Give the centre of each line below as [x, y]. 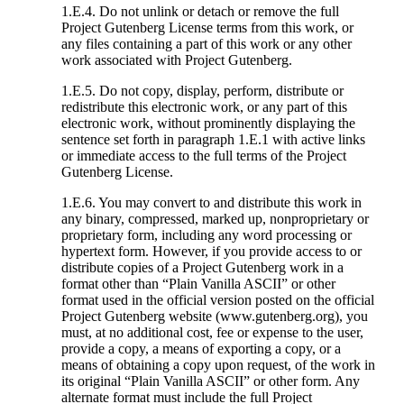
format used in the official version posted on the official [217, 300]
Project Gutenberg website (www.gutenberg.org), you [214, 317]
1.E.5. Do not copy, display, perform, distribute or [202, 91]
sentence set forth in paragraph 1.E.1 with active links [213, 140]
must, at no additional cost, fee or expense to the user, [212, 333]
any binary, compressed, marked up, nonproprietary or [215, 219]
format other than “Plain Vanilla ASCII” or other [198, 284]
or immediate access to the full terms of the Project [203, 156]
